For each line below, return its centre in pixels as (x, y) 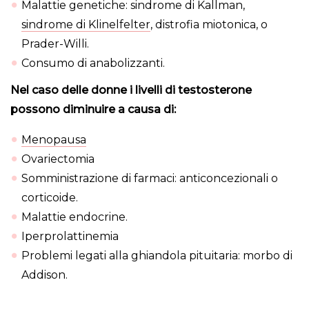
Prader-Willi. (55, 44)
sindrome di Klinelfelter (86, 25)
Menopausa (54, 140)
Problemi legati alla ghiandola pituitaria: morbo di (157, 256)
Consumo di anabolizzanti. (94, 63)
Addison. (44, 275)
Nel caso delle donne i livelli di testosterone (131, 90)
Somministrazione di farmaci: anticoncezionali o (150, 179)
